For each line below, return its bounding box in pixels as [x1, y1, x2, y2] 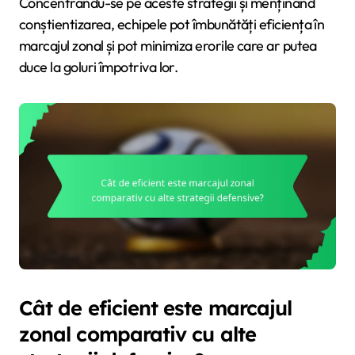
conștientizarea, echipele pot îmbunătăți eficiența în [19, 14, 325, 33]
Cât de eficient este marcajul [19, 294, 292, 320]
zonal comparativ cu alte [19, 320, 256, 346]
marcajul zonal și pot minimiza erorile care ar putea [19, 36, 317, 55]
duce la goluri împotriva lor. [19, 57, 178, 76]
